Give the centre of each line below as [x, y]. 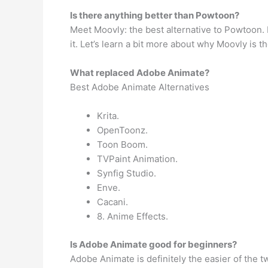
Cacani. [112, 202]
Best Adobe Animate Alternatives [140, 87]
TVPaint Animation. [137, 159]
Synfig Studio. [127, 173]
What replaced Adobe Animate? [140, 73]
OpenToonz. [122, 130]
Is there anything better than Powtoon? [155, 15]
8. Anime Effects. [133, 216]
